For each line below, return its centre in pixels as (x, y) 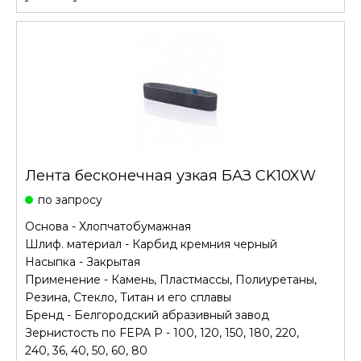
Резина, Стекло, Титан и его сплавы (128, 297)
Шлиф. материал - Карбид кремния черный (151, 244)
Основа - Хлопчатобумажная (108, 226)
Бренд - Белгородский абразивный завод (147, 315)
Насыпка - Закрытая (83, 262)
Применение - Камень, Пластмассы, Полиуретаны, (171, 280)
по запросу (70, 200)
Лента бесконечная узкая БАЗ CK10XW (170, 176)
